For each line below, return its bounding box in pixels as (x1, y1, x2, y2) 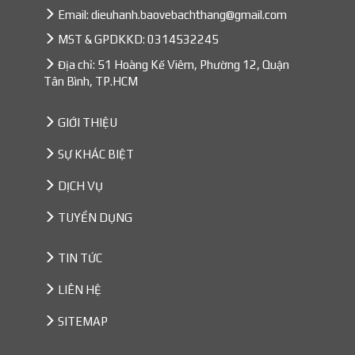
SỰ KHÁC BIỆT (58, 147, 134, 161)
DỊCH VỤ (58, 178, 103, 193)
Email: (55, 7, 91, 21)
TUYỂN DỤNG (58, 210, 132, 224)
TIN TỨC (58, 251, 102, 265)
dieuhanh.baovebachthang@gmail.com (91, 7, 287, 21)
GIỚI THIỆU (58, 115, 117, 129)
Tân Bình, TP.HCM (44, 74, 138, 88)
